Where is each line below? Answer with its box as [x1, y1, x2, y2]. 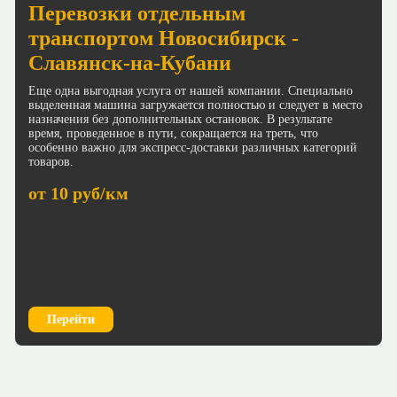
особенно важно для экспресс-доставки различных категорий [28, 140, 357, 154]
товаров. [28, 154, 74, 168]
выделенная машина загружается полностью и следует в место [28, 97, 362, 112]
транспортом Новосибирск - [28, 26, 299, 50]
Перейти [47, 313, 95, 327]
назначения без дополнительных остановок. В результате [28, 112, 332, 126]
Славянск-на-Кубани [28, 51, 231, 74]
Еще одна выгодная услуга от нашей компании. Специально [28, 83, 353, 97]
